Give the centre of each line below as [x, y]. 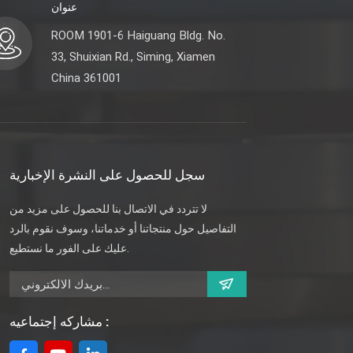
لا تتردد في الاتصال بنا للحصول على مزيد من [109, 209]
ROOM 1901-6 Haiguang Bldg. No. [138, 36]
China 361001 [86, 78]
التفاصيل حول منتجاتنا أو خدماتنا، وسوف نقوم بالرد [123, 229]
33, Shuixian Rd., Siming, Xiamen [133, 57]
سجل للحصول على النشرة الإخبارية [108, 175]
